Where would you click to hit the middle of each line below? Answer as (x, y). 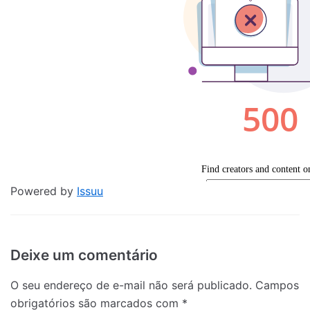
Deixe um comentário (84, 255)
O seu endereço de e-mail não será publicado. (131, 285)
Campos (277, 285)
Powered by (44, 191)
